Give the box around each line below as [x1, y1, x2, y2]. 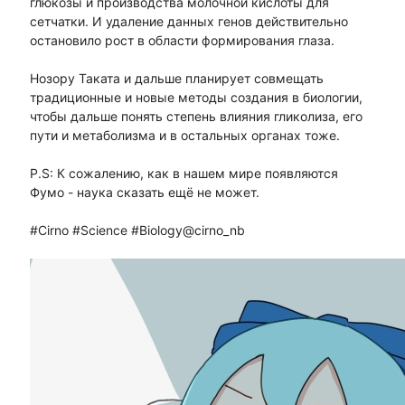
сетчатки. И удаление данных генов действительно [29, 14, 348, 30]
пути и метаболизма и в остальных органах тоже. [29, 127, 340, 144]
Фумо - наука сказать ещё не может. [29, 184, 259, 201]
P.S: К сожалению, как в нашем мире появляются [29, 165, 338, 182]
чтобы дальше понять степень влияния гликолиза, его [29, 108, 363, 125]
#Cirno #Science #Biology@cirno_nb [29, 222, 245, 239]
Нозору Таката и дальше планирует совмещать [29, 71, 324, 87]
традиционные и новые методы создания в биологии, [29, 89, 363, 106]
